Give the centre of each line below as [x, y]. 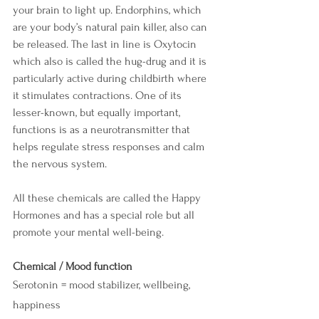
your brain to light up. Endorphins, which [109, 10]
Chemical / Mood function [73, 267]
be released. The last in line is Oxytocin [106, 45]
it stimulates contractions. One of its [99, 96]
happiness [37, 305]
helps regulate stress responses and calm [110, 147]
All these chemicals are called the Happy [108, 198]
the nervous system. [60, 164]
